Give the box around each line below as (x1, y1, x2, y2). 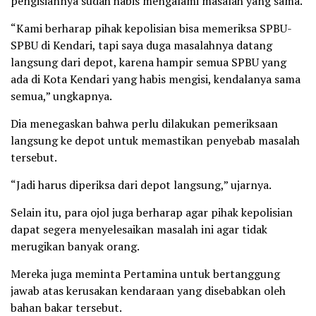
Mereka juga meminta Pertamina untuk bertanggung (11, 266, 280, 282)
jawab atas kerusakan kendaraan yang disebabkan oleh (11, 283, 286, 299)
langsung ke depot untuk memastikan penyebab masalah (11, 133, 300, 149)
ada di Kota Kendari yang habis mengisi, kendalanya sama (11, 71, 300, 87)
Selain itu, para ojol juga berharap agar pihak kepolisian (11, 205, 293, 221)
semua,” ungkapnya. (11, 88, 112, 104)
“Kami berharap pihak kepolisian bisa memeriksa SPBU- (11, 20, 292, 37)
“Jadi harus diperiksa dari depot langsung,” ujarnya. (11, 177, 272, 193)
